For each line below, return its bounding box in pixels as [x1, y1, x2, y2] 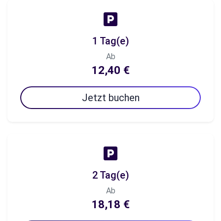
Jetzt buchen [81, 92, 140, 104]
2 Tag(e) [92, 169, 129, 181]
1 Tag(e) [92, 35, 129, 47]
